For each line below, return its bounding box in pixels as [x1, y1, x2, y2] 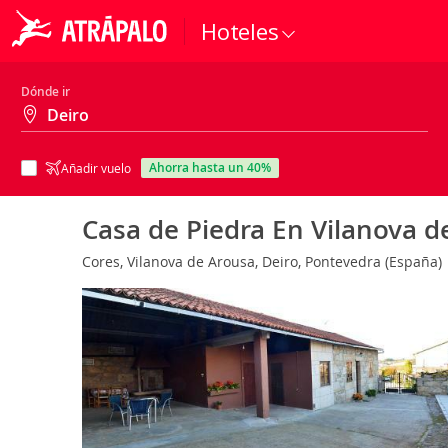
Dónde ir [21, 83, 70, 100]
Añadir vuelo [61, 160, 131, 176]
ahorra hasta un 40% [157, 159, 271, 176]
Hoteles [201, 16, 279, 46]
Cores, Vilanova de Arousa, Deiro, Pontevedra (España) [82, 252, 446, 271]
